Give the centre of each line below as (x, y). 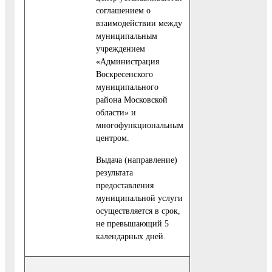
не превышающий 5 (132, 223)
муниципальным (127, 36)
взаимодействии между (139, 23)
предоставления (125, 185)
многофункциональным (140, 125)
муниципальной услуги (139, 198)
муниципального (127, 87)
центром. (113, 138)
